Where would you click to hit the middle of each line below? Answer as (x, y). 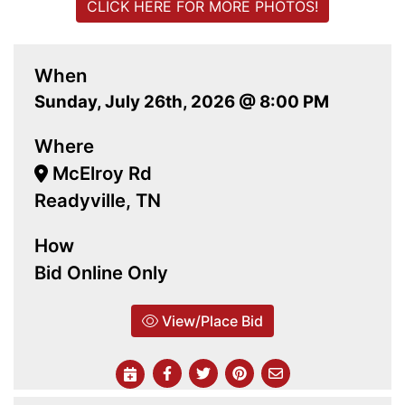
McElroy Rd (100, 174)
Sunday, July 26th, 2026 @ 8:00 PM (182, 102)
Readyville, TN (98, 201)
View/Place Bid (211, 321)
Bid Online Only (101, 273)
